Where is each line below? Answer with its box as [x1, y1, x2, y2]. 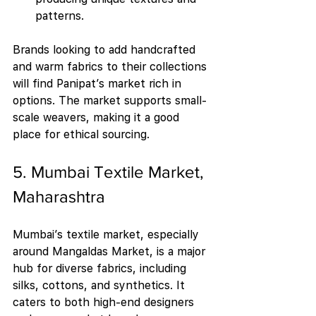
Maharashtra [13, 187, 105, 207]
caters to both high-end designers [13, 296, 197, 309]
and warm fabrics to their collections [13, 60, 210, 73]
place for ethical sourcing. [13, 128, 150, 141]
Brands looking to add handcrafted [13, 43, 199, 56]
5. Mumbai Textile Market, [13, 162, 208, 182]
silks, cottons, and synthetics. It [13, 279, 188, 292]
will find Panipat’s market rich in [13, 77, 185, 90]
